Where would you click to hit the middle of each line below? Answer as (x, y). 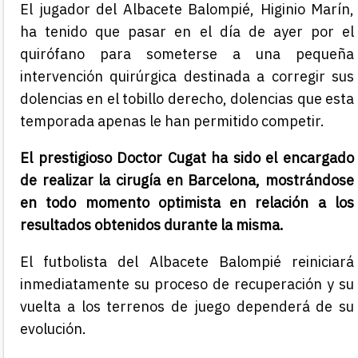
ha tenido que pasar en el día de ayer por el (187, 32)
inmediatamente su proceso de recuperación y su (187, 284)
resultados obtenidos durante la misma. (153, 225)
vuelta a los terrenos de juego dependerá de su (187, 307)
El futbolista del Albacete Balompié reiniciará (187, 262)
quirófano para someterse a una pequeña (187, 54)
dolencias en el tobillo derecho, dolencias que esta (187, 99)
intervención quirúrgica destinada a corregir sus (187, 77)
